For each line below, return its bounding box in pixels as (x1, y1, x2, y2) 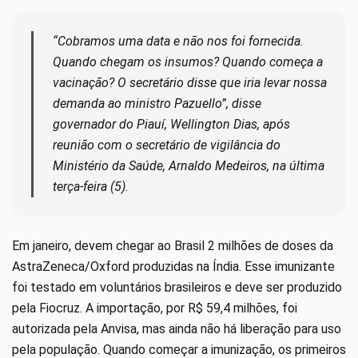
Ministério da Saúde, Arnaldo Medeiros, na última (53, 158, 324, 174)
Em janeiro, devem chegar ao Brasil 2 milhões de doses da (12, 238, 333, 254)
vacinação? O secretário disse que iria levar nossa (53, 75, 327, 91)
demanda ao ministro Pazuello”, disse (53, 96, 261, 112)
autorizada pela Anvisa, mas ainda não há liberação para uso (12, 321, 341, 337)
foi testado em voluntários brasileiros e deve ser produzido (12, 280, 342, 296)
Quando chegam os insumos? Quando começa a (53, 54, 323, 70)
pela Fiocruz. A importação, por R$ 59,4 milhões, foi (12, 300, 297, 316)
